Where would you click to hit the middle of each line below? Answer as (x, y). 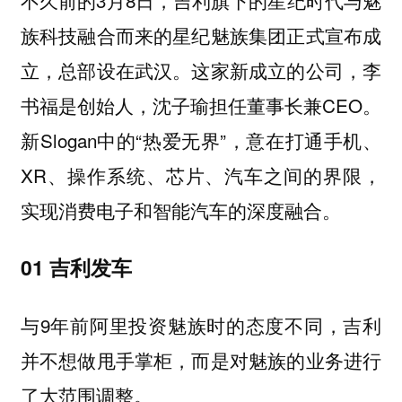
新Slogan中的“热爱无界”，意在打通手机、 (201, 140)
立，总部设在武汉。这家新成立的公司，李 (201, 70)
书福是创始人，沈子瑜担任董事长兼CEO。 (201, 105)
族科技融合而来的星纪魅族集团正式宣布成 (201, 35)
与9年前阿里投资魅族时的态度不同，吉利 (201, 324)
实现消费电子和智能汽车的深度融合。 (180, 210)
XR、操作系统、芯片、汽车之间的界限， (201, 175)
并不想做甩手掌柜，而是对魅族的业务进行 (201, 359)
